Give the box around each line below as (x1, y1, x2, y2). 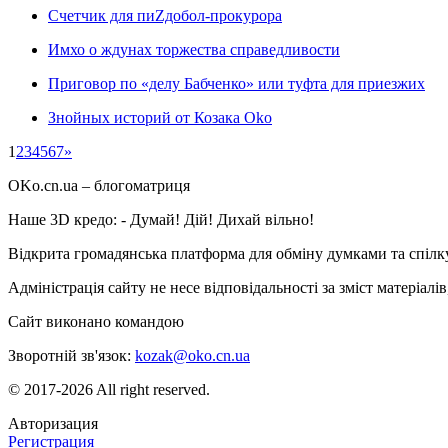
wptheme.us (188, 312, 264, 330)
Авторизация (8, 414, 98, 432)
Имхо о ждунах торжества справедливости (48, 40, 340, 58)
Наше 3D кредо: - (8, 210, 130, 228)
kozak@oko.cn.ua (135, 346, 250, 364)
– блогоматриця (78, 176, 190, 194)
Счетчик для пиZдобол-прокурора (48, 6, 282, 24)
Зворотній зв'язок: (8, 346, 135, 364)
